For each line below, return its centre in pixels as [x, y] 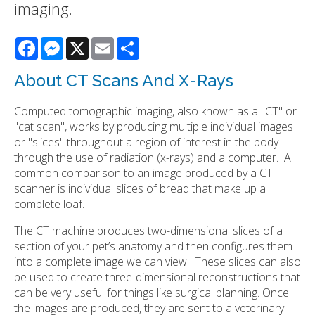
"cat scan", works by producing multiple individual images [154, 126]
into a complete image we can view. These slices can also [157, 261]
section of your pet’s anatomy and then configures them [153, 246]
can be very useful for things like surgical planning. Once [152, 292]
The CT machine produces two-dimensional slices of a [148, 230]
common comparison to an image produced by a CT [143, 173]
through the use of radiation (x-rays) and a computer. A [153, 157]
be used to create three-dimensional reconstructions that [157, 277]
